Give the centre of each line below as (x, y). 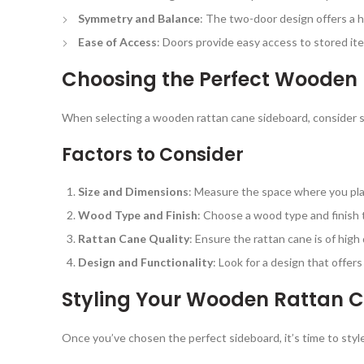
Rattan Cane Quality (134, 238)
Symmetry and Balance (139, 18)
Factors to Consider (153, 154)
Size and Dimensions (133, 191)
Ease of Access (117, 41)
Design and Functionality (145, 262)
